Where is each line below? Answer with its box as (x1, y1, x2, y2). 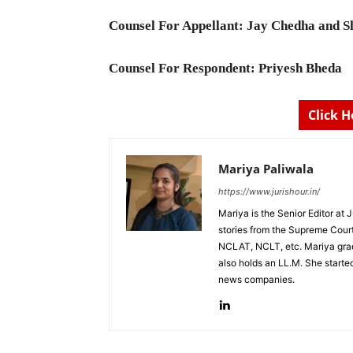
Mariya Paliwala (218, 160, 314, 176)
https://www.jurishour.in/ (218, 185, 320, 197)
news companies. (218, 273, 295, 285)
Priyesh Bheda (258, 60, 342, 76)
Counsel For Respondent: (109, 60, 258, 76)
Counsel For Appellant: (109, 17, 247, 33)
